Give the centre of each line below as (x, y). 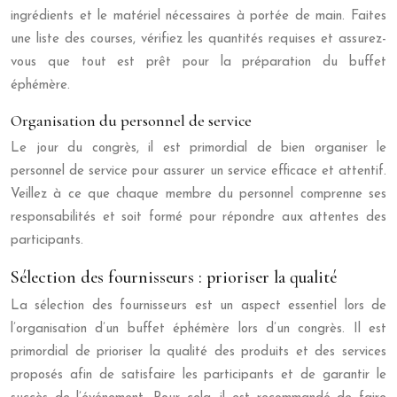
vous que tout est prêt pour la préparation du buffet (198, 62)
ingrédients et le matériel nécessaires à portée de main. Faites (198, 16)
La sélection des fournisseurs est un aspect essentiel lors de (198, 306)
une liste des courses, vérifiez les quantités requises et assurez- (198, 39)
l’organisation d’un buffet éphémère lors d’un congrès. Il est (198, 329)
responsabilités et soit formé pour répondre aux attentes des (198, 217)
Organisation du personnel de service (131, 120)
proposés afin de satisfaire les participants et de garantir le (198, 375)
